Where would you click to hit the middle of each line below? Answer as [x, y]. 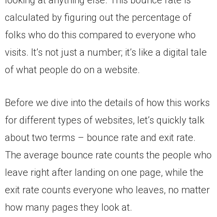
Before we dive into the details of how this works [107, 102]
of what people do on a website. [72, 70]
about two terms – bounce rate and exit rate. [100, 137]
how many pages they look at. [69, 207]
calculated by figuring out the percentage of [98, 17]
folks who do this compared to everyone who [100, 35]
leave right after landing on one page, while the [104, 172]
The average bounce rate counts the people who [108, 155]
